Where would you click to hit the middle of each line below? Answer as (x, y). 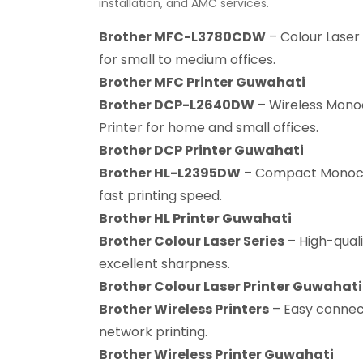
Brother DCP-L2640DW (177, 105)
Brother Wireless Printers (184, 309)
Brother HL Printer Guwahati (195, 218)
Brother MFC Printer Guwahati (202, 82)
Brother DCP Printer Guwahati (201, 150)
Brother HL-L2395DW (170, 173)
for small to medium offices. (187, 60)
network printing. (153, 332)
